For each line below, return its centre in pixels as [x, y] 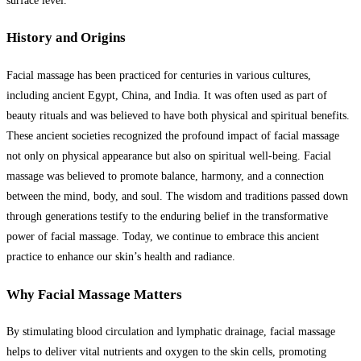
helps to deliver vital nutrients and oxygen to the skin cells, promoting [166, 352]
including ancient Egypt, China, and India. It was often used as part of [167, 95]
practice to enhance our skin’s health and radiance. [121, 256]
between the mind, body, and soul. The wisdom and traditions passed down [177, 196]
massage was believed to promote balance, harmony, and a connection [165, 176]
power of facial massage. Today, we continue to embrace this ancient [163, 236]
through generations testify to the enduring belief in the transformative [167, 216]
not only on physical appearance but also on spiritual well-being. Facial [169, 156]
